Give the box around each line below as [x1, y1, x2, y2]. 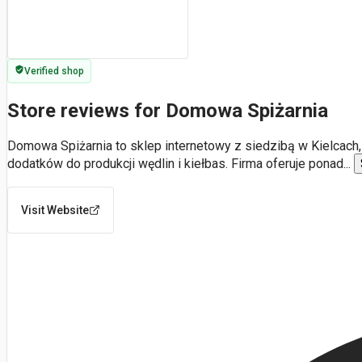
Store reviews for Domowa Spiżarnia [7, 99, 328, 122]
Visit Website [21, 203, 89, 217]
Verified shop [24, 65, 84, 77]
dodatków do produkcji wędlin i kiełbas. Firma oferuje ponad [7, 155, 343, 171]
